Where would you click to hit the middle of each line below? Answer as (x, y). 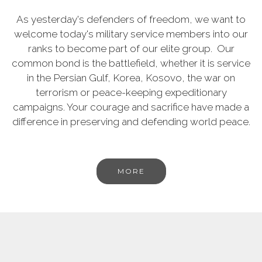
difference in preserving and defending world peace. (131, 121)
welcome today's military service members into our (131, 34)
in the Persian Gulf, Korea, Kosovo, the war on (131, 77)
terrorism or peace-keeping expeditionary (131, 92)
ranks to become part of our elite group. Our (131, 48)
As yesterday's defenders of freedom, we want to (131, 19)
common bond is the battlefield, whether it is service (131, 63)
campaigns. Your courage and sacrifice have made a (131, 107)
